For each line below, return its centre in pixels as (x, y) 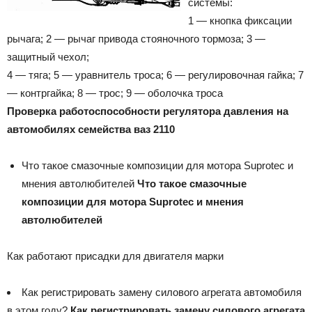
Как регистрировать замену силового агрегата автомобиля (162, 292)
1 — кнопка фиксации (240, 20)
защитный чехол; (48, 56)
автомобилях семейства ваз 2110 (91, 129)
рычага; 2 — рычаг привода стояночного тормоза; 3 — (136, 38)
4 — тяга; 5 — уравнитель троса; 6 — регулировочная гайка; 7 (155, 75)
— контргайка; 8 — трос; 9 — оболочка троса (115, 93)
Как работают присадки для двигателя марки (115, 256)
